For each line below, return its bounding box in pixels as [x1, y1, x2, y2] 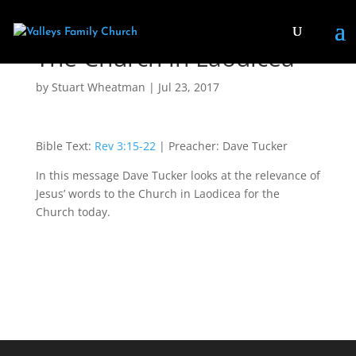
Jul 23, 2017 [157, 79, 219, 95]
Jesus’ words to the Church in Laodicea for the [35, 186, 280, 201]
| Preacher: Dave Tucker [155, 138, 288, 153]
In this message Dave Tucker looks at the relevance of [35, 168, 320, 183]
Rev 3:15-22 [94, 138, 156, 153]
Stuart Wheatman [51, 79, 145, 95]
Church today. [35, 204, 110, 219]
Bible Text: [35, 138, 95, 153]
